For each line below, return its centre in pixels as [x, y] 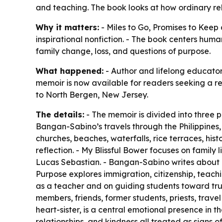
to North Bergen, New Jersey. [92, 94]
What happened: [70, 71]
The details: [60, 114]
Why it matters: [67, 27]
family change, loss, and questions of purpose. [123, 51]
